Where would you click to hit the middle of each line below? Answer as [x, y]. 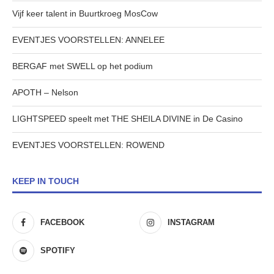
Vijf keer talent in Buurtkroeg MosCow [85, 14]
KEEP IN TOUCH [46, 181]
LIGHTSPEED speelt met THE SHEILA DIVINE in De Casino [128, 119]
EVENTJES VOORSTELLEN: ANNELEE [88, 40]
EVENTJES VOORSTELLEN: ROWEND [88, 145]
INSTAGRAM [191, 223]
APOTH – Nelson [45, 93]
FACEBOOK [62, 223]
